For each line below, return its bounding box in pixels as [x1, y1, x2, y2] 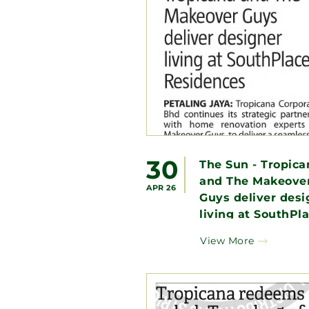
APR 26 [146, 182, 176, 192]
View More [200, 234, 255, 247]
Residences [199, 223, 270, 237]
